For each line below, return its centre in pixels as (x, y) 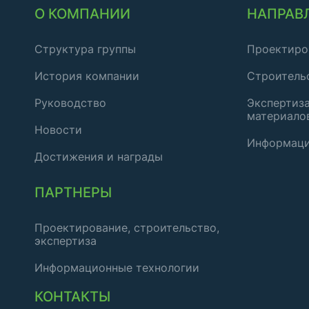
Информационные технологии (117, 267)
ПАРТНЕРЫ (73, 192)
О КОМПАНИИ (82, 13)
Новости (58, 129)
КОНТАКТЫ (72, 296)
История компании (87, 76)
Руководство (70, 102)
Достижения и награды (99, 156)
